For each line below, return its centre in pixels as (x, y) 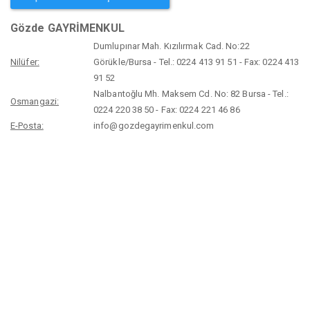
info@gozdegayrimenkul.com (154, 126)
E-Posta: (27, 126)
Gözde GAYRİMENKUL (67, 28)
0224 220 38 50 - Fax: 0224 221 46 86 (167, 110)
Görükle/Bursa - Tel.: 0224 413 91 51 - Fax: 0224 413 (197, 62)
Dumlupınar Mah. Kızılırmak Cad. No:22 (172, 46)
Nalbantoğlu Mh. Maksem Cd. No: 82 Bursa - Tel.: (191, 94)
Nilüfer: (25, 62)
